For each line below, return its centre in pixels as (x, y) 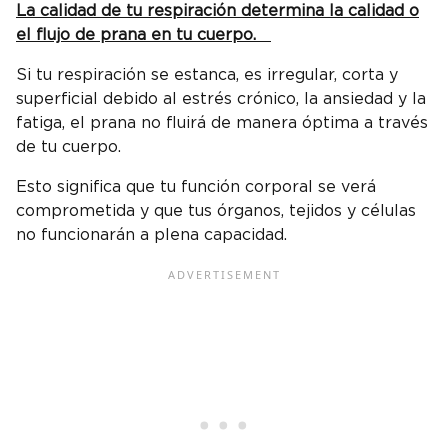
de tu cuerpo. (68, 146)
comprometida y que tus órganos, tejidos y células (216, 210)
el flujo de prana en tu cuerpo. (143, 34)
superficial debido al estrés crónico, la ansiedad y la (221, 98)
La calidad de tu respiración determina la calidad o (217, 10)
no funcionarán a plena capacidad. (151, 234)
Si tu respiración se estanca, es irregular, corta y (207, 74)
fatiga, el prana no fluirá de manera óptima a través (222, 122)
